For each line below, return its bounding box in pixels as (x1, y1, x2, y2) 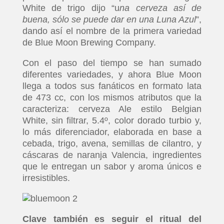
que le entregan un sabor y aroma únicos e (22, 161, 202, 171)
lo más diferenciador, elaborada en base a (22, 127, 202, 137)
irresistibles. (22, 173, 70, 183)
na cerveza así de (119, 3, 202, 13)
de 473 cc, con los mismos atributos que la (22, 92, 202, 102)
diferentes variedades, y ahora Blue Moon (22, 69, 202, 79)
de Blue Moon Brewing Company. (22, 37, 156, 47)
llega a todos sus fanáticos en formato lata (22, 81, 202, 91)
